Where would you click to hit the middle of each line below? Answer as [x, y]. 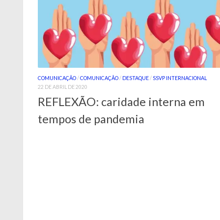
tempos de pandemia [91, 119]
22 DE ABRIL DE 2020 [63, 87]
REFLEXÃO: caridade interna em [121, 101]
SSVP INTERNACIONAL [180, 78]
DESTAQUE [136, 78]
